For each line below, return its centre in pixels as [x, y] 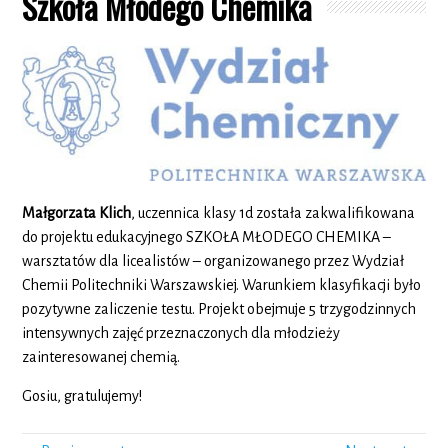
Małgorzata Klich [77, 213]
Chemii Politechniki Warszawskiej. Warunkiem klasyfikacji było [222, 285]
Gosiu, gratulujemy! [82, 396]
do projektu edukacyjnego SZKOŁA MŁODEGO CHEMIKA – [207, 237]
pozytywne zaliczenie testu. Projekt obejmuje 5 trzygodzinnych [219, 309]
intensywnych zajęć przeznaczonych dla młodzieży [181, 333]
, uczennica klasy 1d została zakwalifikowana [273, 213]
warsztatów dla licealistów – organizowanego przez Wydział [213, 261]
